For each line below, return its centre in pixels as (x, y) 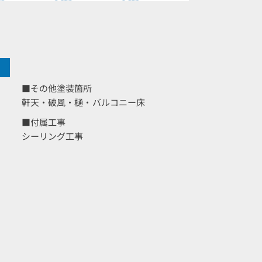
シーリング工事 (52, 136)
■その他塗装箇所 (57, 88)
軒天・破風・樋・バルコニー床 (83, 102)
